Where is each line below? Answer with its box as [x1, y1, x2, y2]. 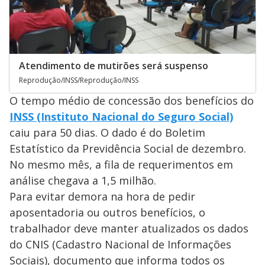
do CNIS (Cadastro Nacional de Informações [9, 237, 231, 252]
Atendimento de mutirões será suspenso [19, 59, 208, 73]
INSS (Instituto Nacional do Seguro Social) [9, 109, 233, 124]
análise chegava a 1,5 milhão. [9, 173, 156, 188]
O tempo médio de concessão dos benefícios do [9, 93, 254, 108]
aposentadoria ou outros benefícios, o [9, 205, 205, 220]
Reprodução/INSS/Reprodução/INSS [19, 75, 138, 86]
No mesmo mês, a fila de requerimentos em [9, 157, 233, 172]
